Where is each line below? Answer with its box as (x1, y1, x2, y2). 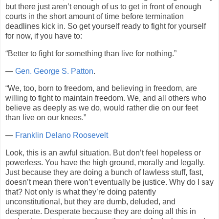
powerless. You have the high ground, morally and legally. (5, 158, 205, 167)
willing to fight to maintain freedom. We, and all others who (5, 94, 206, 103)
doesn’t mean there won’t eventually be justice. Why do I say (5, 177, 214, 186)
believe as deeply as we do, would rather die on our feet (5, 104, 198, 112)
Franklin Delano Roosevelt (15, 131, 108, 140)
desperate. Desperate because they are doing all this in (5, 207, 196, 216)
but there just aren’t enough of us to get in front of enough (5, 2, 201, 11)
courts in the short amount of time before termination (5, 12, 184, 21)
